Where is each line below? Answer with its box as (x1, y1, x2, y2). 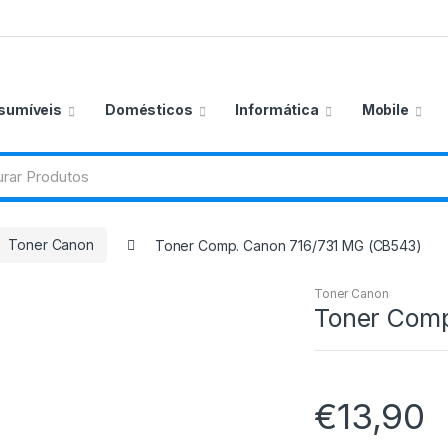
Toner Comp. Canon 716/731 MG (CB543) (154, 236, 422, 254)
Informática (235, 100, 319, 118)
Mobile (361, 100, 409, 118)
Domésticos (104, 100, 193, 118)
